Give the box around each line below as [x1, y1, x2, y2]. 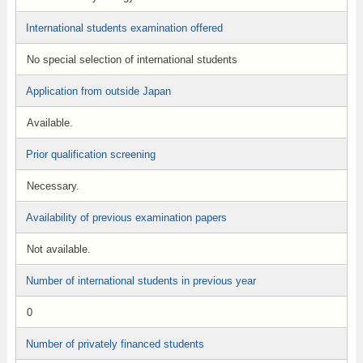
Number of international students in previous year [25, 275, 256, 287]
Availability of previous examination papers [25, 211, 227, 224]
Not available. [26, 243, 91, 255]
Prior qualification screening [25, 148, 156, 160]
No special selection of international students [26, 53, 237, 66]
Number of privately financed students [25, 338, 204, 350]
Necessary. [26, 180, 79, 192]
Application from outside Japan [25, 85, 171, 97]
